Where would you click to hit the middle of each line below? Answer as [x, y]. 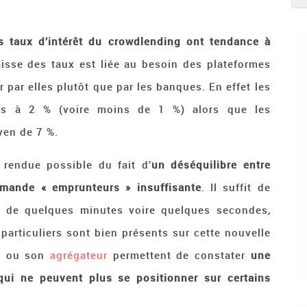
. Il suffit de [236, 187]
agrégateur [79, 255]
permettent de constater [179, 255]
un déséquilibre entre [211, 164]
